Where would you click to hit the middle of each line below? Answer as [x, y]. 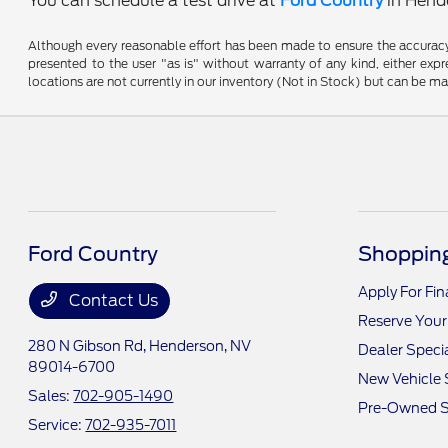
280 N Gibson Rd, [89, 346]
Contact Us [112, 300]
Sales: [51, 396]
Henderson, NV [200, 346]
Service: [57, 425]
